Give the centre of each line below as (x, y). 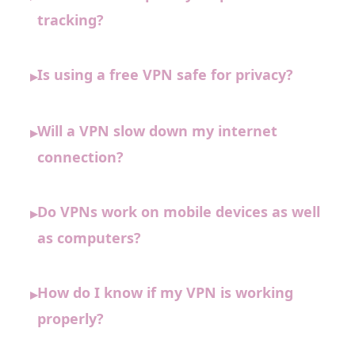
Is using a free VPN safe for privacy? (165, 75)
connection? (80, 157)
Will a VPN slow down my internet (157, 131)
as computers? (89, 238)
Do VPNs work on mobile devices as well (179, 212)
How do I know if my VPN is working (165, 293)
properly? (71, 319)
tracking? (71, 20)
